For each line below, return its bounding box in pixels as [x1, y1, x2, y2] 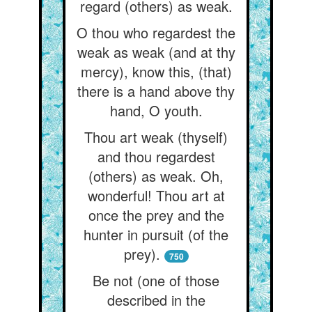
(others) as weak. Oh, [88, 166, 224, 186]
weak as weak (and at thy [77, 42, 235, 62]
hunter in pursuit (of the [84, 224, 228, 244]
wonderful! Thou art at [87, 185, 225, 205]
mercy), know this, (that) [80, 61, 232, 81]
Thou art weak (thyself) [84, 127, 228, 147]
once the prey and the [88, 205, 224, 225]
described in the [107, 290, 205, 310]
